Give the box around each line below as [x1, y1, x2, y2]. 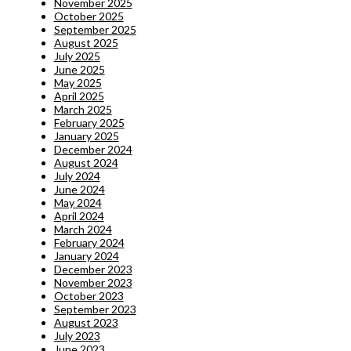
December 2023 [53, 262, 132, 276]
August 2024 [53, 155, 118, 169]
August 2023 [53, 315, 118, 329]
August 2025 [53, 35, 118, 49]
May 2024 [53, 195, 102, 209]
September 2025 [53, 22, 136, 36]
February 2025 [53, 115, 125, 129]
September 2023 [53, 302, 136, 316]
